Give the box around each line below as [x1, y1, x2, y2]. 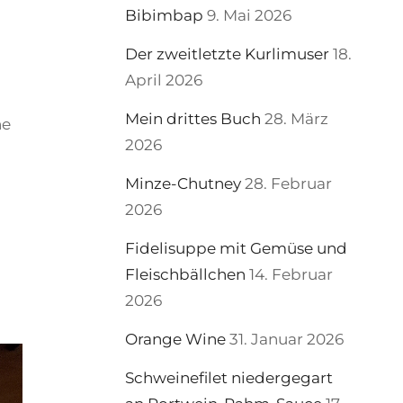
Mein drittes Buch [125, 110, 262, 128]
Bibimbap [125, 6, 204, 24]
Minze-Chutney [125, 175, 242, 193]
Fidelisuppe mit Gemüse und [125, 239, 348, 257]
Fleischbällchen [125, 265, 246, 283]
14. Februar [249, 265, 334, 283]
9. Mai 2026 [207, 6, 292, 24]
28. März [264, 110, 329, 128]
